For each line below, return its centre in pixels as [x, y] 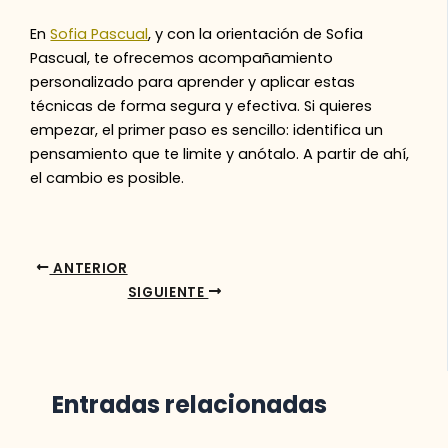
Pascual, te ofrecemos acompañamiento [182, 57]
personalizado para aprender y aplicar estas [193, 81]
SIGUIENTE [168, 292]
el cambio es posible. [107, 177]
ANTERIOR [88, 268]
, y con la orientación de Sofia [256, 33]
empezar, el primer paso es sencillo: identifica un [207, 129]
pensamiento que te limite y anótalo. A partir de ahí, [220, 153]
